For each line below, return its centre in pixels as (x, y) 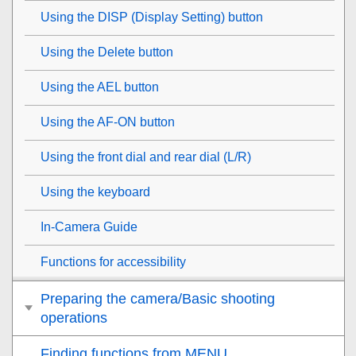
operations (74, 317)
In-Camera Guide (89, 226)
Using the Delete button (107, 52)
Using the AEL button (100, 87)
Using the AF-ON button (108, 122)
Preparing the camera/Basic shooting (158, 298)
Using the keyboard (95, 192)
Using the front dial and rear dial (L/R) (146, 157)
